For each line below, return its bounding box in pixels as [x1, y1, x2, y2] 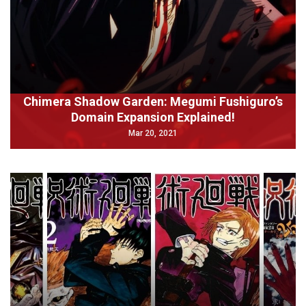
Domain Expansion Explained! [71, 110, 235, 124]
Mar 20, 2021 [128, 128, 178, 138]
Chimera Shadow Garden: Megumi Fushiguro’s [23, 94, 283, 109]
